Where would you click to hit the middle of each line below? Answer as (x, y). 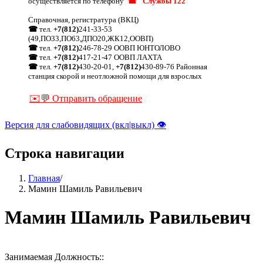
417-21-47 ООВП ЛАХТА (120, 57)
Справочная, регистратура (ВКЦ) (83, 19)
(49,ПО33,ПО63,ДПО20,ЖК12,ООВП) (91, 38)
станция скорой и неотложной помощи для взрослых (115, 76)
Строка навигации (65, 153)
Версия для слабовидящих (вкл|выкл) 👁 (85, 124)
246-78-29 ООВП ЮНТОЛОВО (129, 48)
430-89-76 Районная (174, 66)
